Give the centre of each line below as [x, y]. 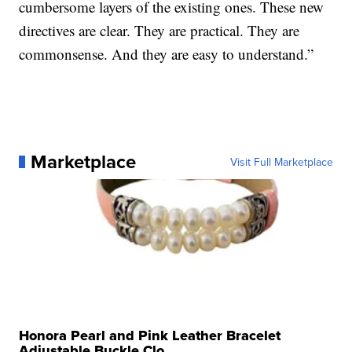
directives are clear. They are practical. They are [159, 30]
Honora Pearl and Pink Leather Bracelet [150, 335]
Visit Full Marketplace [281, 161]
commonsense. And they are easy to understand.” [167, 53]
